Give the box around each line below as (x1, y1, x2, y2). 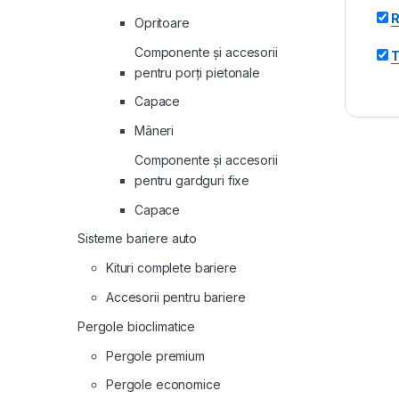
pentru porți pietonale (134, 64, 260, 80)
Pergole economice (106, 377, 221, 393)
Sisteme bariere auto (77, 231, 198, 247)
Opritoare (134, 14, 190, 30)
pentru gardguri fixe (134, 172, 250, 188)
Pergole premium (106, 347, 205, 363)
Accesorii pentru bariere (106, 289, 246, 305)
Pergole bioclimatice (77, 318, 196, 334)
